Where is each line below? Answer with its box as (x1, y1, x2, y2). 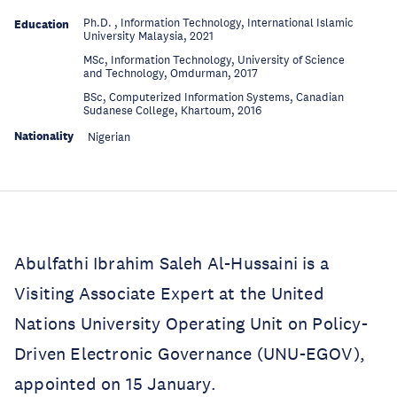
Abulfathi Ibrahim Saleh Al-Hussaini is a (14, 253, 330, 274)
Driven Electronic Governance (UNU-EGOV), (14, 343, 366, 364)
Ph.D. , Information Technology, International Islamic (83, 16, 354, 30)
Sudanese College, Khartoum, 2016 (83, 104, 261, 118)
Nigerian (88, 130, 130, 144)
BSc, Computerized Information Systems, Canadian (83, 90, 344, 105)
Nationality (14, 128, 74, 144)
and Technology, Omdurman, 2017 (83, 66, 258, 81)
